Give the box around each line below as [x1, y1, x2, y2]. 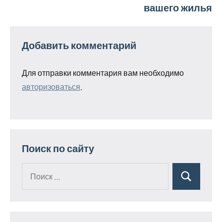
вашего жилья [144, 1, 212, 14]
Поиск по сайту [22, 142, 94, 155]
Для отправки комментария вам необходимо [22, 68, 184, 78]
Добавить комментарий [22, 39, 136, 52]
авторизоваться [22, 82, 80, 92]
